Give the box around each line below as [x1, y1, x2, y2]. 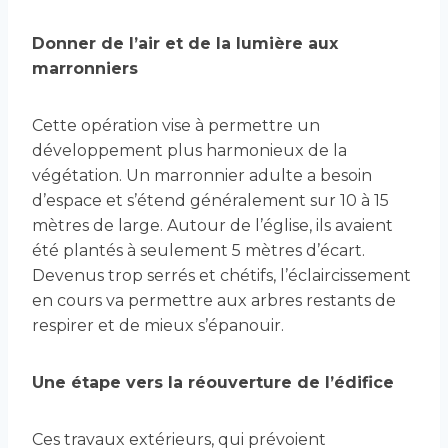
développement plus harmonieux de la [32, 141, 347, 161]
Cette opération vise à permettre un [32, 116, 320, 136]
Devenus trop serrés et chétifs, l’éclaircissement [32, 266, 411, 286]
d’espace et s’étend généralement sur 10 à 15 [32, 191, 389, 211]
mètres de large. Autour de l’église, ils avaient [32, 216, 393, 236]
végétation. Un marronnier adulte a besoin [32, 166, 372, 186]
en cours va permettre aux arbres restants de [32, 291, 396, 311]
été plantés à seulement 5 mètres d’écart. [32, 241, 365, 261]
